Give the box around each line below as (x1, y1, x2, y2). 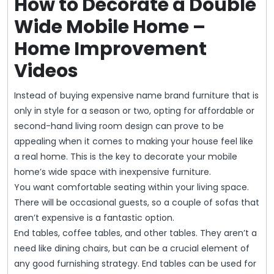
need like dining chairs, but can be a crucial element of (14, 242, 250, 255)
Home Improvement (14, 36, 207, 62)
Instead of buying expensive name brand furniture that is (14, 89, 259, 102)
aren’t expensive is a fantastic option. (14, 212, 174, 224)
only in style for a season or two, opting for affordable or (14, 105, 254, 117)
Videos (14, 58, 78, 84)
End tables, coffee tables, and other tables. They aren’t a (14, 227, 257, 240)
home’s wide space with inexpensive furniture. (14, 166, 211, 179)
